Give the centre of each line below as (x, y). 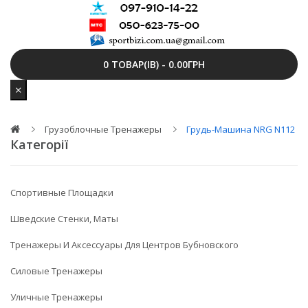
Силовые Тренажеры (56, 271)
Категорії (39, 144)
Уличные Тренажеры (56, 297)
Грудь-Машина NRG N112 (241, 129)
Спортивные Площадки (62, 192)
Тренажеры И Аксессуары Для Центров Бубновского (124, 245)
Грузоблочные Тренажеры (103, 129)
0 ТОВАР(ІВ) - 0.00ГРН (154, 64)
